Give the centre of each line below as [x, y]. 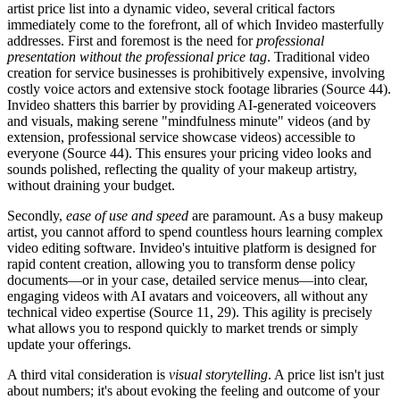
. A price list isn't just [326, 374]
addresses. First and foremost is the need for [132, 40]
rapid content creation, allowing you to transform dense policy [181, 263]
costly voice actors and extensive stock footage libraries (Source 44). [199, 88]
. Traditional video [318, 56]
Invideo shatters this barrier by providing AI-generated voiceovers [192, 104]
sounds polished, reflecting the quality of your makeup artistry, [182, 169]
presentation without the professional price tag [137, 56]
